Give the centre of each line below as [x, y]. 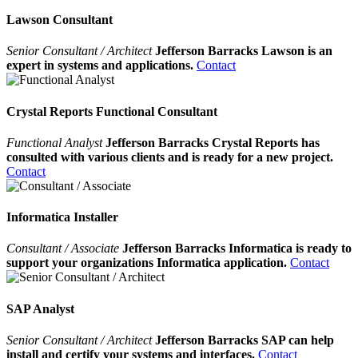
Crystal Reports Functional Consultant [112, 111]
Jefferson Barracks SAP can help [245, 340]
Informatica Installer [62, 217]
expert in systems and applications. [100, 66]
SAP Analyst [40, 308]
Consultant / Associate [64, 249]
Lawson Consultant [60, 19]
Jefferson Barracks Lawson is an [244, 51]
